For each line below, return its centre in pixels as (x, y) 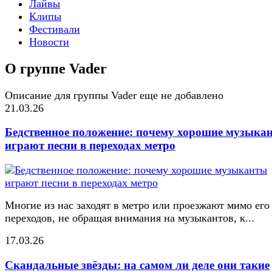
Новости (49, 42)
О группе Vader (56, 68)
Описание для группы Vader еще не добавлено (114, 95)
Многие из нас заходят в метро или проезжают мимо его (137, 206)
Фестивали (55, 29)
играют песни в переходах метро (90, 146)
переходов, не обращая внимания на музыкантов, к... (130, 218)
